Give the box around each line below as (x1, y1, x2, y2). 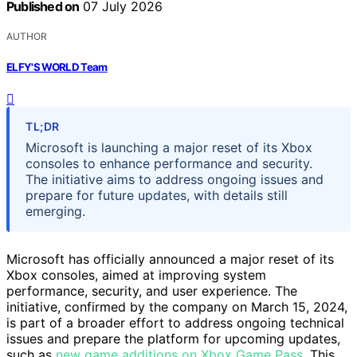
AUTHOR (6, 30, 47, 43)
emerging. (25, 202, 85, 219)
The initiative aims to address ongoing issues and (25, 171, 324, 187)
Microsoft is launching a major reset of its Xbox (25, 139, 312, 155)
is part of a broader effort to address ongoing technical (6, 314, 344, 331)
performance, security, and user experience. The (6, 282, 297, 299)
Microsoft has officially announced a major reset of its (6, 250, 334, 267)
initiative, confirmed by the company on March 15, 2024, (6, 298, 347, 315)
